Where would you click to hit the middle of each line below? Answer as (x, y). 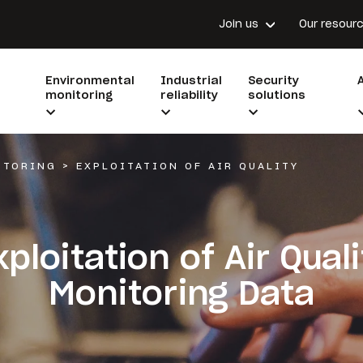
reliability (189, 95)
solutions (276, 95)
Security (273, 80)
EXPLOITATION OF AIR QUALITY (188, 166)
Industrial (191, 80)
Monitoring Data (181, 293)
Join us (238, 24)
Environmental (90, 80)
